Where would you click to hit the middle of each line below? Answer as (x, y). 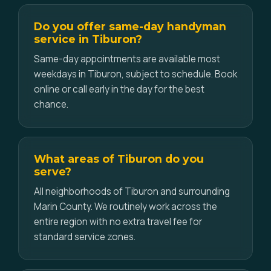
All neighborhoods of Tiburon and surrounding (132, 191)
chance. (51, 104)
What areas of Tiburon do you (119, 159)
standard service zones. (85, 237)
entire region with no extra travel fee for (118, 222)
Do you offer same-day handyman (130, 26)
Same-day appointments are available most (127, 59)
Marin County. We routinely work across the (126, 207)
